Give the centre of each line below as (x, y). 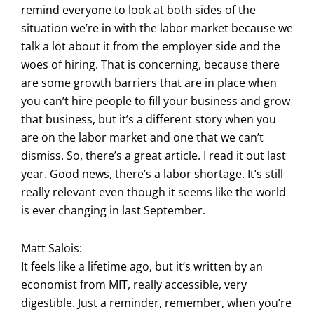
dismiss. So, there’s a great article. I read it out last (153, 155)
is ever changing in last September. (113, 210)
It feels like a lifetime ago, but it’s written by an (142, 266)
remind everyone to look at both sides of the (138, 9)
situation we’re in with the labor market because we (157, 28)
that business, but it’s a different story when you (149, 119)
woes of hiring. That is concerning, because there (150, 64)
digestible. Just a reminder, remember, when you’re (156, 302)
